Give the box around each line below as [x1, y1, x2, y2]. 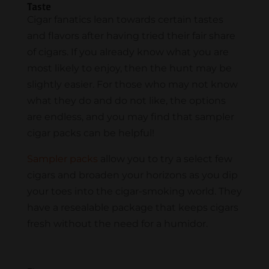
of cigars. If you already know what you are [26, 46, 229, 58]
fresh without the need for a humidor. [26, 218, 208, 230]
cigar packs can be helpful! [26, 127, 157, 139]
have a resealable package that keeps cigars [26, 202, 238, 214]
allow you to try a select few [97, 153, 232, 165]
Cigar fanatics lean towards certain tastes [26, 14, 223, 26]
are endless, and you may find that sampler [26, 111, 234, 123]
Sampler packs [26, 153, 98, 165]
